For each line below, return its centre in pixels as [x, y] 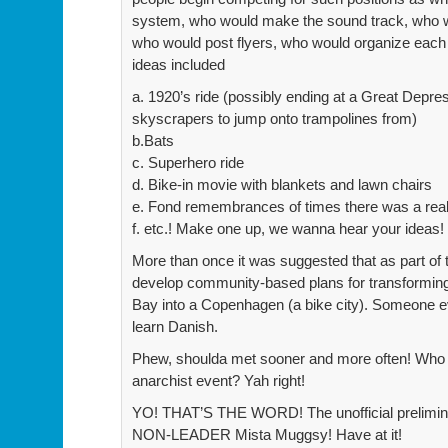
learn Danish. [175, 326]
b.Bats [153, 140]
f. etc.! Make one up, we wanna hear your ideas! [288, 228]
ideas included [178, 64]
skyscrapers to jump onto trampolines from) [274, 118]
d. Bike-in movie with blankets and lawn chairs [282, 184]
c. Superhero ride [188, 162]
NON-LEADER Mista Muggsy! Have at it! [267, 434]
